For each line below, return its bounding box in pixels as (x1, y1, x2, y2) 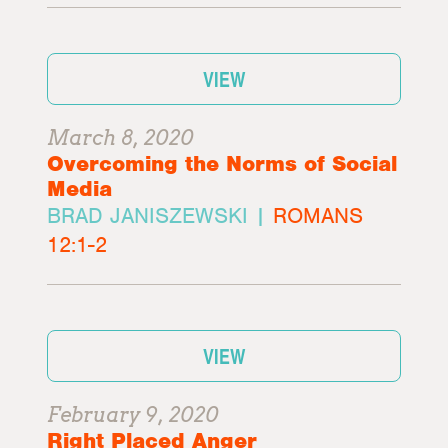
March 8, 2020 (47, 126, 195, 150)
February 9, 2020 (47, 403, 220, 427)
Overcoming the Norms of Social (47, 150, 398, 177)
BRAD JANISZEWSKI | (47, 202, 274, 229)
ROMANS (273, 202, 364, 229)
